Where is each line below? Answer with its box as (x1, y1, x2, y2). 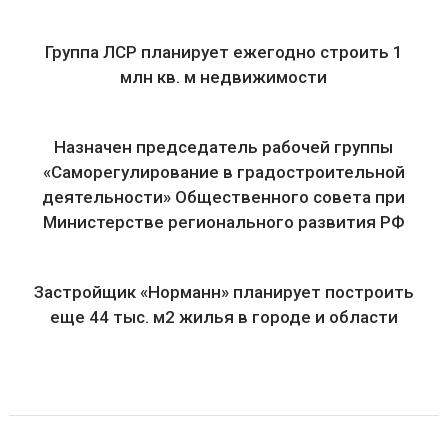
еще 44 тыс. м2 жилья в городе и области (49, 307, 398, 327)
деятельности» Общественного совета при (42, 187, 406, 207)
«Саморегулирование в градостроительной (42, 162, 405, 182)
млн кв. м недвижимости (120, 67, 328, 87)
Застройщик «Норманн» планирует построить (33, 282, 414, 302)
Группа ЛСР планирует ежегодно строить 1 (44, 42, 403, 62)
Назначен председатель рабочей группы (54, 137, 394, 157)
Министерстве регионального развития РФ (42, 212, 405, 232)
